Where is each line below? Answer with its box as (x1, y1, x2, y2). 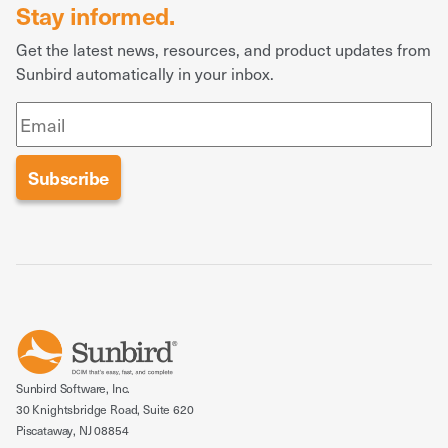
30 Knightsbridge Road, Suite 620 (16, 401, 194, 417)
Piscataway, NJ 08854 (16, 422, 132, 438)
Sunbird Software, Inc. (16, 380, 131, 396)
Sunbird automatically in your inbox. (16, 62, 274, 84)
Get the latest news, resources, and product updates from (16, 38, 431, 60)
